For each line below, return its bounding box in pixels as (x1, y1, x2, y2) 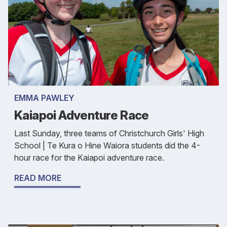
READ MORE (14, 172, 61, 183)
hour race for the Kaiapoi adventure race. (14, 152, 164, 163)
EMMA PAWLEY (14, 92, 74, 103)
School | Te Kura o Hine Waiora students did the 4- (14, 140, 200, 150)
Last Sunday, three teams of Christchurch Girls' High (14, 128, 204, 138)
